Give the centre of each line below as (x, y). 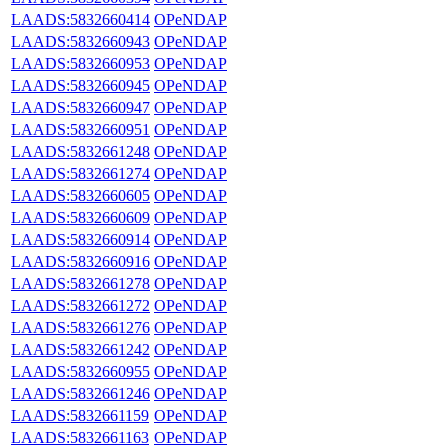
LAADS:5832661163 (80, 437)
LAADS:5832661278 (80, 283)
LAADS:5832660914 (80, 239)
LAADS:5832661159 (80, 415)
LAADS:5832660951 (80, 129)
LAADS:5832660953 (80, 63)
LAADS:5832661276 (80, 327)
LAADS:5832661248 (80, 151)
